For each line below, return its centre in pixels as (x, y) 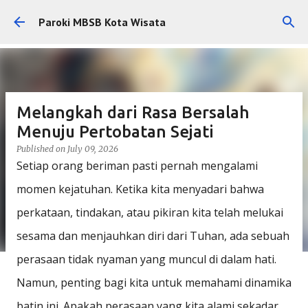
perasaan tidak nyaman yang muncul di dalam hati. (146, 259)
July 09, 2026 (93, 149)
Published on (42, 149)
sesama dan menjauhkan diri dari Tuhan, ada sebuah (153, 236)
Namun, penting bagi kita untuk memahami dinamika (154, 283)
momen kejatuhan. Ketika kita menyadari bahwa (140, 189)
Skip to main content (154, 17)
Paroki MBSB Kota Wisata (102, 22)
